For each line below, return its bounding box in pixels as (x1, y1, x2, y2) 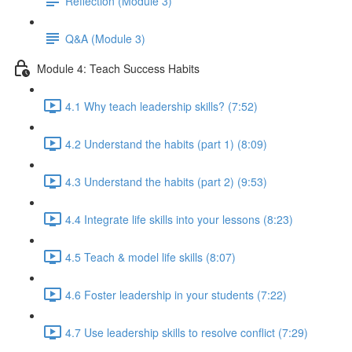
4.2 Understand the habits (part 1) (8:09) (65, 135, 267, 152)
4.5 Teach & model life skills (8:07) (65, 248, 236, 265)
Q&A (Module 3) (65, 30, 145, 46)
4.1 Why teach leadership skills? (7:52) (65, 97, 258, 114)
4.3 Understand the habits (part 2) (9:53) (65, 173, 267, 189)
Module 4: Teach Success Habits (37, 60, 200, 76)
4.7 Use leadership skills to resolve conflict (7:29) (65, 324, 308, 340)
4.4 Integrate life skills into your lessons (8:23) (65, 211, 293, 227)
